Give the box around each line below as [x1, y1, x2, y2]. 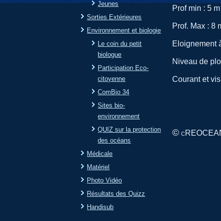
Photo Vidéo [87, 176, 122, 184]
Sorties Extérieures [87, 13, 142, 21]
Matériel [87, 163, 110, 171]
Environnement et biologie [87, 26, 161, 34]
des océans [98, 136, 131, 144]
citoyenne [98, 74, 126, 82]
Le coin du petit [98, 39, 142, 47]
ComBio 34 [98, 88, 130, 96]
